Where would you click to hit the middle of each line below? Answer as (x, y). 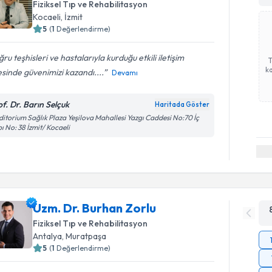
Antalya (48, 236)
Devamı (125, 73)
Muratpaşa (86, 236)
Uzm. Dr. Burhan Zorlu (95, 208)
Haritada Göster (182, 104)
